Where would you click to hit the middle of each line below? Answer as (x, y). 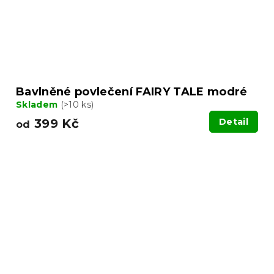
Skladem (38, 105)
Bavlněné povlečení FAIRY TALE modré (132, 92)
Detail (234, 122)
